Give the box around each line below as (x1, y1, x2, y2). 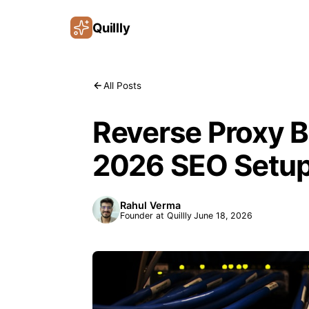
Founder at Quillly (120, 210, 192, 221)
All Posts (103, 80, 141, 91)
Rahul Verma (120, 199, 181, 211)
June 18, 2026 (194, 210, 252, 221)
